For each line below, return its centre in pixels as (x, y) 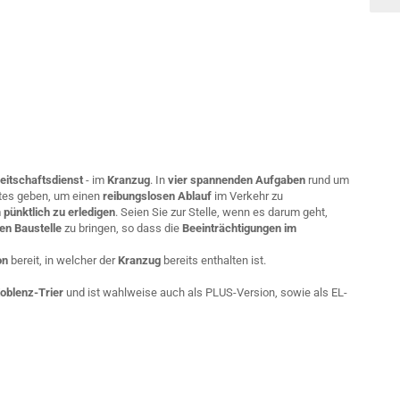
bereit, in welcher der (64, 260)
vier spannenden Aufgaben (238, 180)
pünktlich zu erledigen (59, 212)
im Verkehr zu (249, 196)
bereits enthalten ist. (213, 260)
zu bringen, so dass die (122, 228)
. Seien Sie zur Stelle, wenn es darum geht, (221, 212)
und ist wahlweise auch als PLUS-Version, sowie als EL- (207, 292)
